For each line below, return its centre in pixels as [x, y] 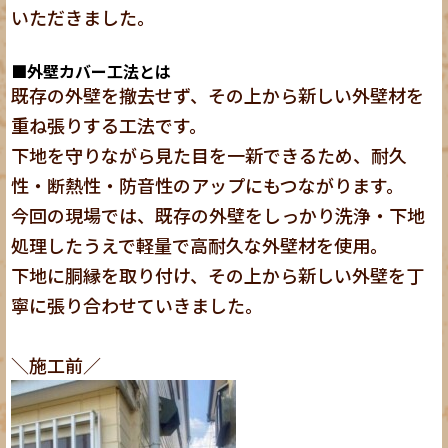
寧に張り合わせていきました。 [137, 304]
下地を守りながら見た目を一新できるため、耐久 [209, 154]
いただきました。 [83, 16]
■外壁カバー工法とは [91, 70]
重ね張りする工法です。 [109, 124]
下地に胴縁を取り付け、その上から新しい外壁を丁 [218, 274]
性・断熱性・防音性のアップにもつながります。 [208, 184]
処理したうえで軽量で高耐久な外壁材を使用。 [200, 244]
